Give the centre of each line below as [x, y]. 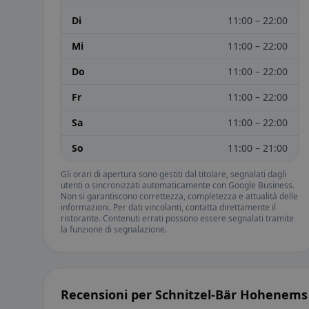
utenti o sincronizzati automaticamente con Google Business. [178, 186]
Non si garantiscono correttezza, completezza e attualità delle [179, 197]
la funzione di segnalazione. [114, 230]
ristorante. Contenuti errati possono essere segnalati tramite [177, 219]
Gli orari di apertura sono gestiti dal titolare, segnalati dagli [173, 175]
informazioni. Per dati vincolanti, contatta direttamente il [168, 208]
